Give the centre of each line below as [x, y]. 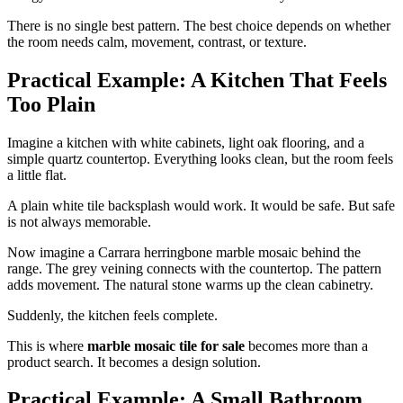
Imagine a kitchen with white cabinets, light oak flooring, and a [186, 142]
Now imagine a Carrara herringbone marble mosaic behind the [184, 252]
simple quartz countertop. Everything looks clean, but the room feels [200, 158]
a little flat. [37, 175]
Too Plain [51, 104]
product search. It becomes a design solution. [134, 362]
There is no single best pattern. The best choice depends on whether [199, 25]
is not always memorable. [79, 221]
